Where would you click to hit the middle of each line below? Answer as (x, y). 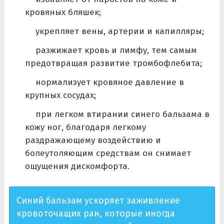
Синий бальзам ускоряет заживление (98, 200)
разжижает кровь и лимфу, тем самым (116, 50)
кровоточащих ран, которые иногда (95, 213)
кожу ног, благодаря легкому (85, 127)
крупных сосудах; (60, 95)
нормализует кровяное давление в (109, 82)
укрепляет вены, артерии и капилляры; (119, 31)
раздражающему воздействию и (93, 140)
